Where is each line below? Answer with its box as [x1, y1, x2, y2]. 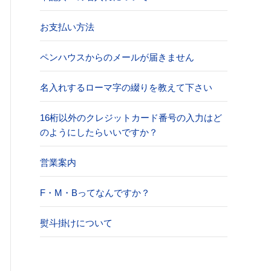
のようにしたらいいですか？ [40, 127, 158, 137]
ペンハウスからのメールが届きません [40, 52, 194, 62]
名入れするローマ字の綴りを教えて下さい [40, 82, 212, 93]
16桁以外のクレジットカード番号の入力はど [40, 113, 222, 123]
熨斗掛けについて [40, 218, 113, 228]
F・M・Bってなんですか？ [40, 188, 150, 198]
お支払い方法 [40, 22, 94, 32]
